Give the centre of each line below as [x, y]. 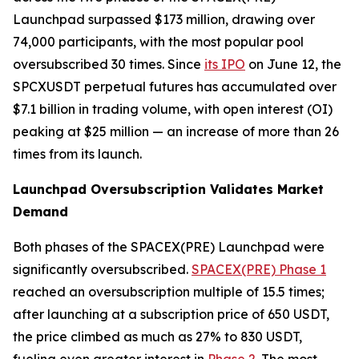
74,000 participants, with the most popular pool [158, 41]
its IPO [225, 64]
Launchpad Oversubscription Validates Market [168, 189]
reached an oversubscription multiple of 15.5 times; [169, 291]
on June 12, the [293, 64]
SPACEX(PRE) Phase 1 [259, 269]
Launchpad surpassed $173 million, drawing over [164, 19]
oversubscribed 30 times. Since [109, 64]
